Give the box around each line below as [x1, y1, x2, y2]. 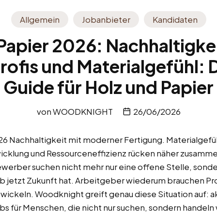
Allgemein [19, 14, 60, 25]
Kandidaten [152, 14, 198, 25]
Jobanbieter [81, 14, 130, 25]
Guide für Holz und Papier [3, 76, 214, 98]
